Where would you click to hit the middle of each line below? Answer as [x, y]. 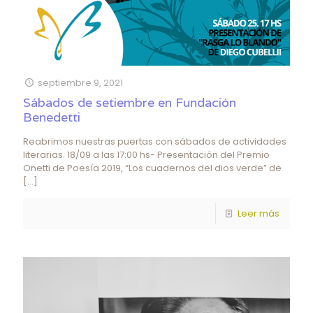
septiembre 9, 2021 [81, 82]
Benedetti [52, 117]
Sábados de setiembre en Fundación [130, 102]
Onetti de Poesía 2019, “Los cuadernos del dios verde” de [152, 168]
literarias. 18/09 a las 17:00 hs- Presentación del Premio [146, 154]
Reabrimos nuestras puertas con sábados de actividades [155, 141]
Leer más [259, 213]
